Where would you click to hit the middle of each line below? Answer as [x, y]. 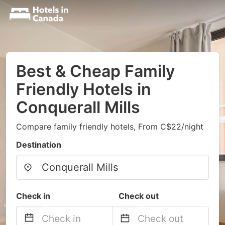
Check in [33, 196]
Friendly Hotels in [84, 89]
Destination [39, 145]
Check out [139, 196]
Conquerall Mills [78, 107]
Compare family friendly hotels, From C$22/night [110, 127]
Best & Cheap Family [95, 71]
